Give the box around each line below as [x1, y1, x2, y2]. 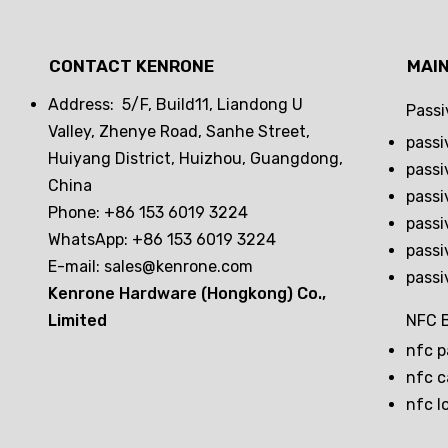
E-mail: [48, 256, 105, 276]
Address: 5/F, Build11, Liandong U [48, 94, 304, 114]
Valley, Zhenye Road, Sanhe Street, [48, 121, 311, 141]
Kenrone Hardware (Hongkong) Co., [48, 283, 327, 303]
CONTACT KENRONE [48, 55, 214, 76]
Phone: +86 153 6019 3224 [48, 202, 249, 222]
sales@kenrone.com [104, 256, 254, 276]
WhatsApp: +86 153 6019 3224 [48, 229, 277, 249]
